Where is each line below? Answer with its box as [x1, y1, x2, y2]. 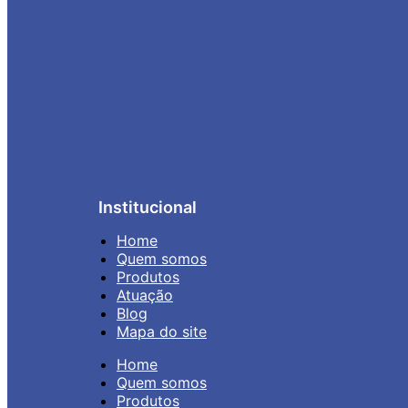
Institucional [98, 198, 197, 218]
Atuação [117, 286, 173, 305]
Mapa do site [117, 322, 207, 342]
